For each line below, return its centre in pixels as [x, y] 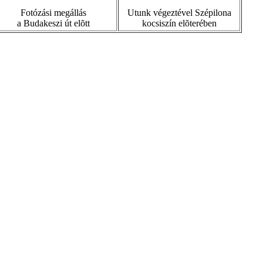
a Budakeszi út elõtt [53, 23]
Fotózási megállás [53, 13]
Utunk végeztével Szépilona [179, 13]
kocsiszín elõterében [179, 23]
